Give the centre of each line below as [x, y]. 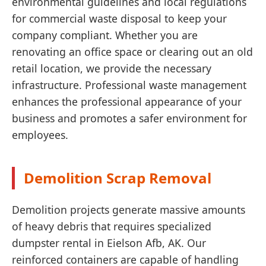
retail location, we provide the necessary [112, 68]
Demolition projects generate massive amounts [129, 210]
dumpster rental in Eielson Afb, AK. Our [109, 243]
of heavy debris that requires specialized [112, 226]
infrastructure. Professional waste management [129, 85]
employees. [40, 135]
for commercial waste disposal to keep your [119, 18]
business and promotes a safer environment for [129, 118]
